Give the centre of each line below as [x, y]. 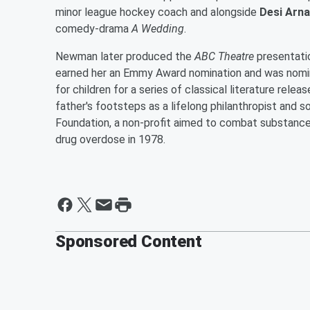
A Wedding [158, 28]
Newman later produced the [125, 56]
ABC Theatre [224, 56]
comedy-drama [93, 28]
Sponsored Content [129, 241]
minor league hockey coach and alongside [157, 12]
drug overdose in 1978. [110, 139]
